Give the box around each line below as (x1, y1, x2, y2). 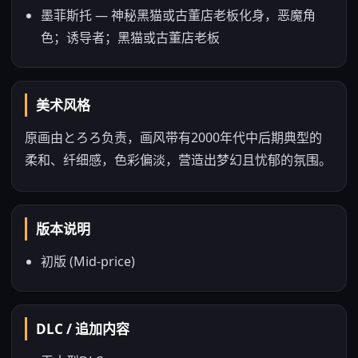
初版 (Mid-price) (41, 253, 135, 270)
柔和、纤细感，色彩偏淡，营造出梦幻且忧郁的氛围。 (25, 151, 332, 169)
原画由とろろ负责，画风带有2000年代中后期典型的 (25, 129, 322, 146)
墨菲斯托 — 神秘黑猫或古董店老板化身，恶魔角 (41, 6, 316, 24)
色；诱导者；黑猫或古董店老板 (41, 29, 220, 46)
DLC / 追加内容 (36, 320, 129, 338)
